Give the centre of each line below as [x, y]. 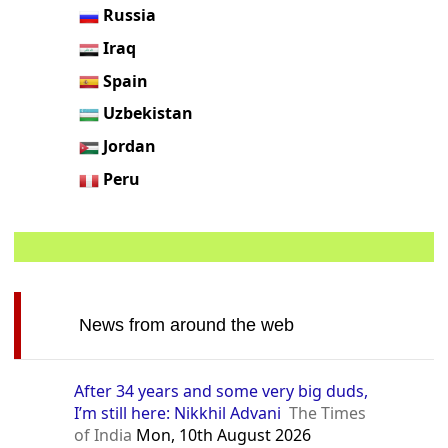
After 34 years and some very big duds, [221, 390]
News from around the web [186, 324]
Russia [130, 15]
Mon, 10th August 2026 [222, 434]
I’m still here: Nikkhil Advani [178, 412]
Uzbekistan [148, 113]
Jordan [130, 146]
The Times [328, 412]
